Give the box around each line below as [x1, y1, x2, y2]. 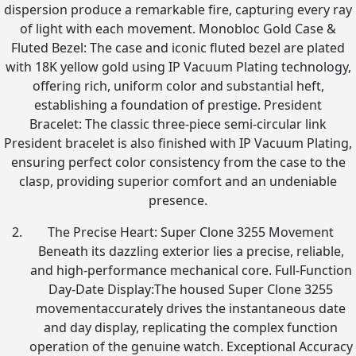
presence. [149, 192, 207, 209]
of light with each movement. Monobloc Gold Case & [20, 20, 336, 37]
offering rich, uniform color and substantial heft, [32, 77, 324, 95]
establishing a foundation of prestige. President [34, 96, 322, 114]
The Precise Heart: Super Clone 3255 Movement [48, 223, 334, 241]
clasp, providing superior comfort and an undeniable [19, 172, 337, 190]
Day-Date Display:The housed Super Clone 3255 [48, 281, 333, 298]
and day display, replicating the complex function [44, 319, 338, 336]
